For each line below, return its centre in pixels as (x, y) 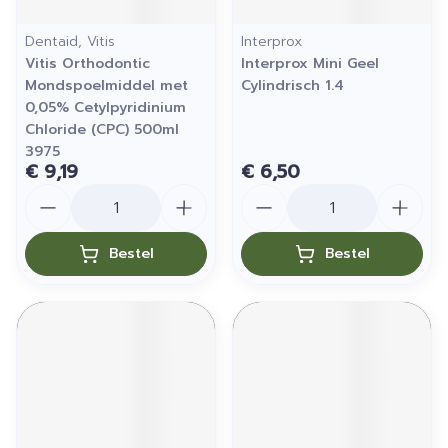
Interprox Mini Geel (310, 63)
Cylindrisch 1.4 (292, 85)
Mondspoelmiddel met (106, 85)
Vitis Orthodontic (87, 63)
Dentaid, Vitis (70, 41)
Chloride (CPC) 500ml (102, 129)
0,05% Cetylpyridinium (105, 107)
